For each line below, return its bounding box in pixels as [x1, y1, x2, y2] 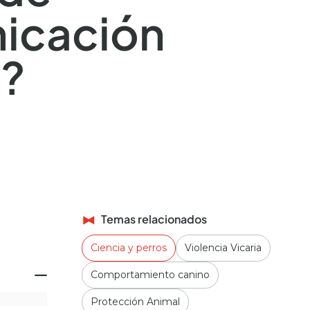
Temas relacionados [101, 212, 207, 226]
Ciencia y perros [91, 241, 167, 254]
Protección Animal [91, 295, 180, 308]
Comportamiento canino [91, 268, 210, 281]
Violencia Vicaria [185, 241, 262, 254]
